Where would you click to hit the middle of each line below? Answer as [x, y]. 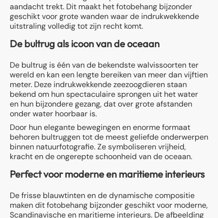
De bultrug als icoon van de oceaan [85, 44]
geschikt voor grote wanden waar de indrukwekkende [104, 17]
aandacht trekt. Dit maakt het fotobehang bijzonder [101, 7]
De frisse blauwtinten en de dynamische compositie [102, 196]
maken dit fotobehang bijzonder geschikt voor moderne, [109, 205]
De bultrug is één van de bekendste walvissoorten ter [104, 65]
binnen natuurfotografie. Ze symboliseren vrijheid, [98, 147]
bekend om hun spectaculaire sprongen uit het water [104, 94]
